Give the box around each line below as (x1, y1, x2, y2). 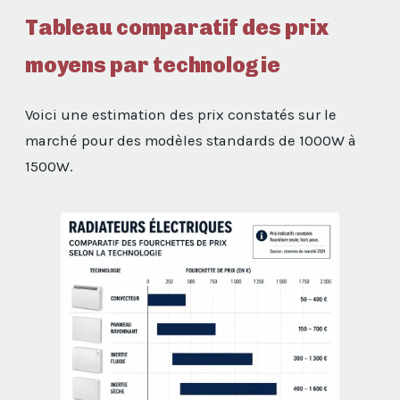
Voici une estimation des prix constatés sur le (25, 105, 337, 123)
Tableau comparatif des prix (25, 13, 329, 40)
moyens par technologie (25, 51, 280, 78)
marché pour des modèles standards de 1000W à (25, 131, 356, 149)
